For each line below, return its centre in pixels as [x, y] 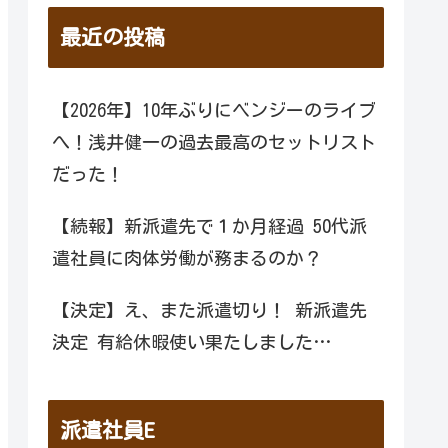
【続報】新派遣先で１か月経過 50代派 [209, 225]
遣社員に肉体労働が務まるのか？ [187, 257]
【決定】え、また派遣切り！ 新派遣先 [209, 309]
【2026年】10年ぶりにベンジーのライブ [214, 109]
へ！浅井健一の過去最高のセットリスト [214, 141]
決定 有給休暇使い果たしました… [192, 341]
